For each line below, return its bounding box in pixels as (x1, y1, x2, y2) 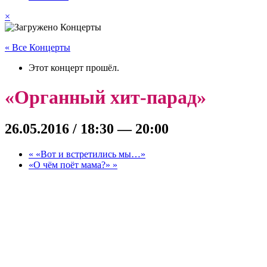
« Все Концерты (5, 42, 70, 53)
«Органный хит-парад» (5, 86, 206, 108)
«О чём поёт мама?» (29, 160, 113, 170)
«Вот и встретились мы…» (33, 149, 145, 160)
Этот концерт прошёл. (29, 63, 119, 73)
